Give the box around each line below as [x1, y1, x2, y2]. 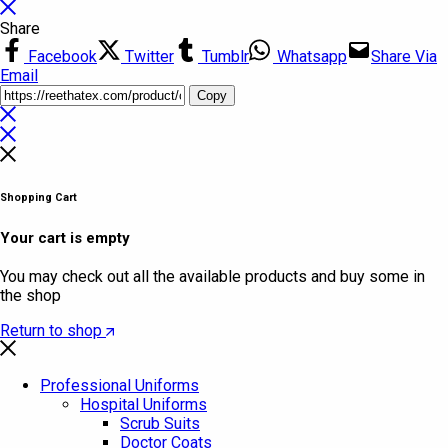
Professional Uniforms [40, 376, 199, 396]
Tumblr [198, 47, 249, 67]
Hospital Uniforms [80, 395, 207, 415]
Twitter [121, 47, 174, 67]
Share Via [371, 47, 437, 67]
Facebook [24, 47, 97, 67]
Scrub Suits [120, 414, 200, 434]
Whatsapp [273, 47, 347, 67]
